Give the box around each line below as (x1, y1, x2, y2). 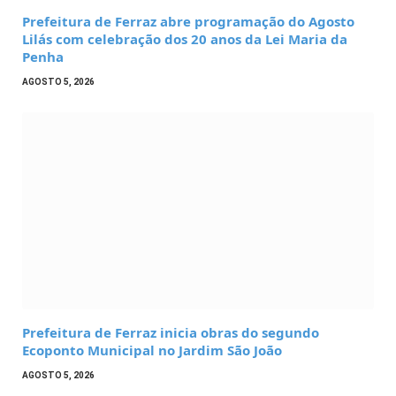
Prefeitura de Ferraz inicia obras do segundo (22, 324, 319, 342)
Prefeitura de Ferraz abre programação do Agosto (22, 11, 354, 30)
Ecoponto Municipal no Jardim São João (22, 341, 282, 360)
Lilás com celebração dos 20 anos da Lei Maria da (22, 29, 347, 48)
